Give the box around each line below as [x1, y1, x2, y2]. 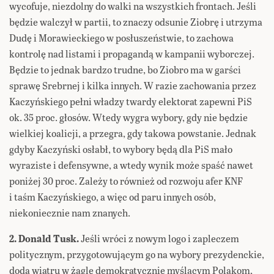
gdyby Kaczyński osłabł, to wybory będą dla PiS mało [9, 142, 232, 157]
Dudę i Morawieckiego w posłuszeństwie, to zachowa [9, 31, 234, 45]
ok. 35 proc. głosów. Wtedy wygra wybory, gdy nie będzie [9, 110, 248, 125]
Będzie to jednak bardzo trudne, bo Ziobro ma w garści [9, 62, 241, 77]
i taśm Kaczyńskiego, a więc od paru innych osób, [9, 190, 216, 204]
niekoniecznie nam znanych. [9, 206, 130, 220]
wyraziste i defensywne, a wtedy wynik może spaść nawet [9, 158, 253, 172]
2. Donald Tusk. [9, 231, 79, 246]
